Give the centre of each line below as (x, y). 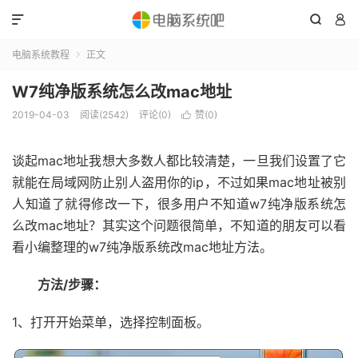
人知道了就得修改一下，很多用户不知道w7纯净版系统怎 (179, 204)
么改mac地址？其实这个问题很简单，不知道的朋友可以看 (179, 225)
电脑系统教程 (41, 55)
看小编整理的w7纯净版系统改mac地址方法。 (142, 247)
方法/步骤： (59, 284)
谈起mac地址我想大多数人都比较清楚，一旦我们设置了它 (179, 161)
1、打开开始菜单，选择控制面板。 (111, 322)
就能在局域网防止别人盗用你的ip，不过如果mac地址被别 (179, 182)
